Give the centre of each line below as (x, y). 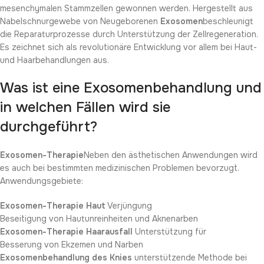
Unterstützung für (169, 231)
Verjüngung (129, 205)
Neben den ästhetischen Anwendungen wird (171, 155)
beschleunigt (228, 21)
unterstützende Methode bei (189, 257)
